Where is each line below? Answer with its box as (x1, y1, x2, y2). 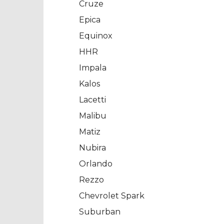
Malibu (79, 111, 106, 121)
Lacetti (79, 95, 106, 105)
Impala (79, 63, 106, 73)
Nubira (79, 143, 106, 153)
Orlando (79, 159, 112, 169)
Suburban (79, 207, 120, 217)
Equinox (79, 31, 112, 41)
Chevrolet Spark (79, 191, 144, 201)
